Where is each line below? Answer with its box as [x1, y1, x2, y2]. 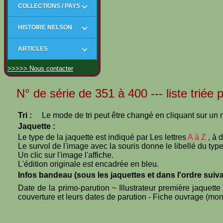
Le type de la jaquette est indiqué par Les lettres [18, 133, 188, 141]
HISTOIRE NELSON [18, 23, 72, 31]
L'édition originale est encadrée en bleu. [18, 160, 159, 168]
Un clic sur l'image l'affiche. [18, 151, 113, 159]
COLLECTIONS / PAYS [18, 2, 80, 9]
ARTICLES [18, 45, 48, 52]
